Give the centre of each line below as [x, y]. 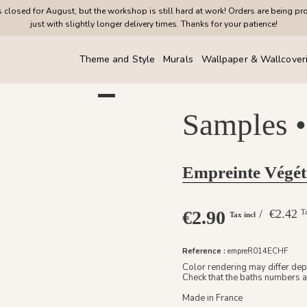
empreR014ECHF [258, 251]
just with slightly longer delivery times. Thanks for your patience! [153, 24]
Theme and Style [117, 59]
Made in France [213, 298]
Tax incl [241, 214]
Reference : [204, 251]
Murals [178, 59]
